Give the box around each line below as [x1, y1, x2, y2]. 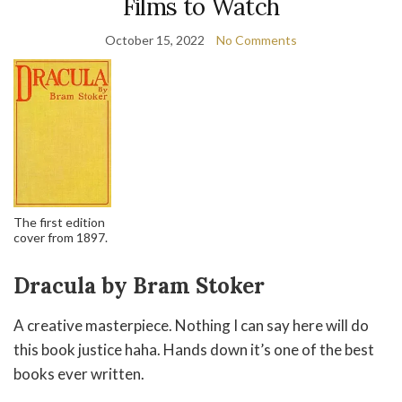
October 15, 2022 [105, 31, 205, 48]
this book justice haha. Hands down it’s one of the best [13, 339, 374, 359]
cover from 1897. [13, 229, 108, 245]
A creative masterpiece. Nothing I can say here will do [13, 315, 369, 335]
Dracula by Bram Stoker [13, 271, 265, 300]
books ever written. [13, 363, 144, 383]
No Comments [216, 31, 297, 48]
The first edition [13, 214, 105, 230]
